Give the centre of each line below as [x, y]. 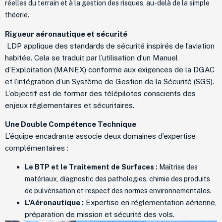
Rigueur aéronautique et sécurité [66, 34]
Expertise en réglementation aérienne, [150, 203]
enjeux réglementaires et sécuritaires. [70, 105]
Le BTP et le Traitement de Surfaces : [91, 167]
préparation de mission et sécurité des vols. [100, 215]
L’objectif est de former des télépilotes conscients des [100, 93]
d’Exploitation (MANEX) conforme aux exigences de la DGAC [110, 69]
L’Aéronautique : [54, 203]
